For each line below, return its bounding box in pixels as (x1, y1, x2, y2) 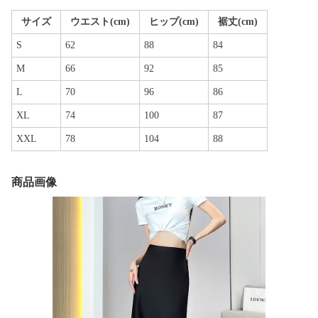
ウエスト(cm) (70, 16, 130, 27)
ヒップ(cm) (149, 16, 199, 27)
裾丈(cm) (218, 16, 258, 27)
